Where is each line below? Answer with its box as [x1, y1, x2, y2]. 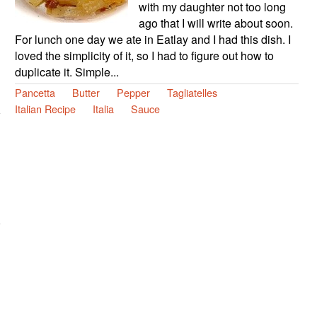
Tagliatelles [166, 84, 217, 100]
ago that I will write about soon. [138, 14, 293, 31]
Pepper [116, 84, 150, 100]
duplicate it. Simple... [14, 63, 119, 80]
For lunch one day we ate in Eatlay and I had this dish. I [14, 30, 291, 47]
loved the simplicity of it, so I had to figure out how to [14, 47, 274, 64]
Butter [71, 84, 100, 100]
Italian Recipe [14, 100, 76, 116]
